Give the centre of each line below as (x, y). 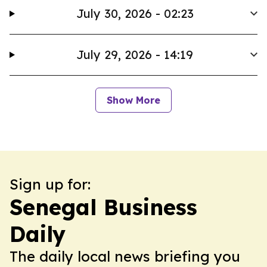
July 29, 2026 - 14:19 (135, 55)
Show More (133, 100)
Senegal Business (103, 207)
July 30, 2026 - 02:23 (135, 13)
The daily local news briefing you (125, 256)
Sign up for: (50, 184)
